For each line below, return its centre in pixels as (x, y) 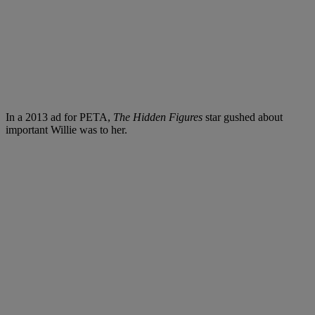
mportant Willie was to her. (68, 129)
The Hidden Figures (158, 117)
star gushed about (243, 117)
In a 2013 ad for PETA (57, 117)
